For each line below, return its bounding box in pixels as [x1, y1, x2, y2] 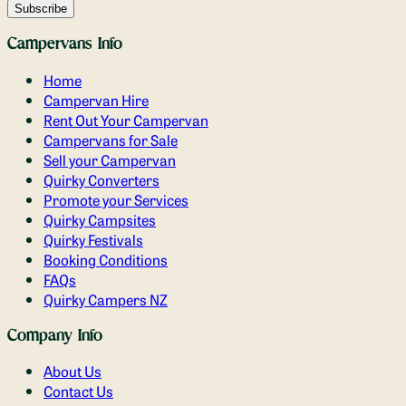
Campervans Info [7, 34, 122, 53]
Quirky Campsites [43, 208, 156, 229]
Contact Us [43, 381, 113, 401]
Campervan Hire [43, 89, 149, 110]
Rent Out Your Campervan [43, 109, 208, 130]
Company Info [7, 325, 102, 344]
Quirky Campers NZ [43, 288, 168, 309]
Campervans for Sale [43, 129, 178, 150]
